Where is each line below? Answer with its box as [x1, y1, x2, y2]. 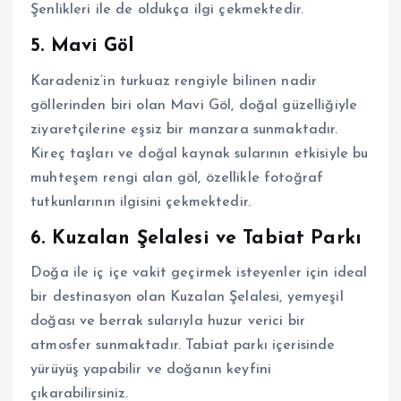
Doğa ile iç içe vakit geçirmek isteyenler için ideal [30, 266, 368, 281]
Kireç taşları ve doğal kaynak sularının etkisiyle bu [30, 146, 369, 161]
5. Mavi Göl [30, 37, 135, 56]
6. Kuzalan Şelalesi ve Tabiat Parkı [30, 228, 363, 248]
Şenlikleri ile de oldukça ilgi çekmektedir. [30, 3, 304, 18]
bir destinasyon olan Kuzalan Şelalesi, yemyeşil [30, 290, 344, 305]
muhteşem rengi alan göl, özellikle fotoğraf [30, 170, 324, 185]
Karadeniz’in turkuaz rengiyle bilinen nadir [30, 73, 318, 89]
